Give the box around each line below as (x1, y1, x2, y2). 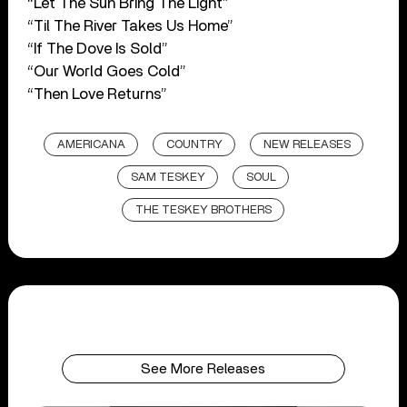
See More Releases (141, 361, 266, 376)
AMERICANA (56, 138, 125, 151)
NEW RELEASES (263, 138, 351, 151)
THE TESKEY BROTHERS (135, 203, 273, 216)
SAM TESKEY (131, 171, 206, 184)
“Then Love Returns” (27, 85, 168, 102)
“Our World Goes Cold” (27, 63, 187, 79)
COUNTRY (165, 138, 223, 151)
